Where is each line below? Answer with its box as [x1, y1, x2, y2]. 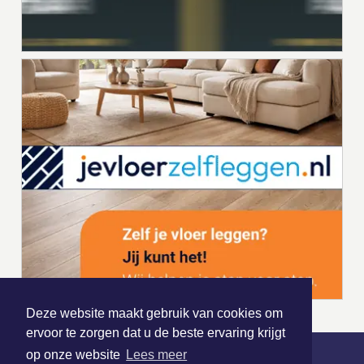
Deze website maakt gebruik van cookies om [26, 306, 283, 321]
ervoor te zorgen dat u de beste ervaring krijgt [26, 326, 285, 340]
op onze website [26, 348, 123, 362]
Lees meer [126, 348, 188, 362]
